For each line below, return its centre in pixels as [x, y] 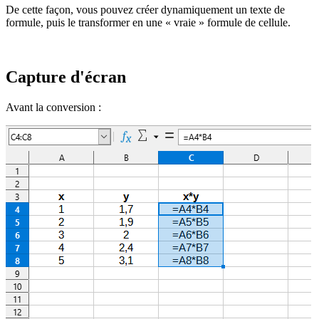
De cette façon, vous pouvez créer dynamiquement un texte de [145, 9]
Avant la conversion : [53, 107]
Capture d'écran [66, 77]
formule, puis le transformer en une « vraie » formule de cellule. [148, 22]
